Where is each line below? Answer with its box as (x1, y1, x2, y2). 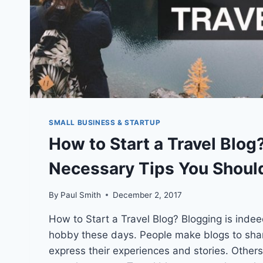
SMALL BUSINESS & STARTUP (49, 118, 161, 127)
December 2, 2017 (113, 190, 183, 200)
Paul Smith (60, 190, 102, 200)
